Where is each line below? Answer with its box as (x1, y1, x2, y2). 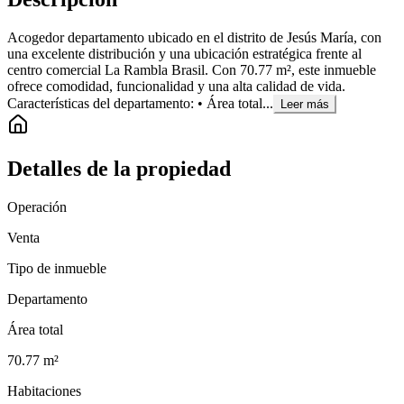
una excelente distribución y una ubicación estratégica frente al (7, 46, 362, 62)
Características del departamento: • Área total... (7, 96, 273, 112)
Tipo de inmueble (7, 260, 106, 276)
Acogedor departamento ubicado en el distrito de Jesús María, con (7, 30, 381, 46)
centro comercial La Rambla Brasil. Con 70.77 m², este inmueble (7, 62, 376, 78)
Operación (7, 198, 67, 215)
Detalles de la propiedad (7, 157, 231, 181)
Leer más (280, 97, 329, 112)
